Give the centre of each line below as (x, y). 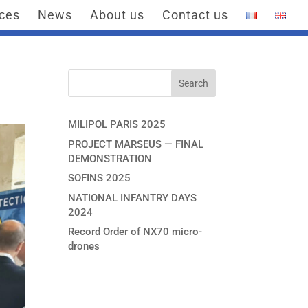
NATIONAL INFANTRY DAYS (132, 198)
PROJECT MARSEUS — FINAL (135, 144)
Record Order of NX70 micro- (135, 232)
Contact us (195, 15)
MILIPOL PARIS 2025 (117, 124)
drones (84, 246)
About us (117, 15)
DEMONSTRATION (110, 158)
